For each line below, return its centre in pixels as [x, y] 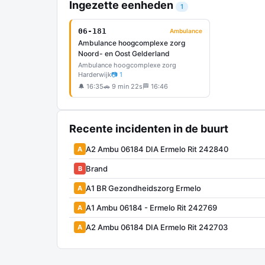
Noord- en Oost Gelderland [124, 54]
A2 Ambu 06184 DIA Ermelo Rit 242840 [157, 149]
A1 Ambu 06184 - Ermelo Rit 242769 [151, 207]
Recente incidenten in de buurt [149, 129]
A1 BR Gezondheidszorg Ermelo [143, 188]
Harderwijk [95, 75]
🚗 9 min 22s [123, 86]
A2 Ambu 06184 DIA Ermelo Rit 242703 [157, 227]
